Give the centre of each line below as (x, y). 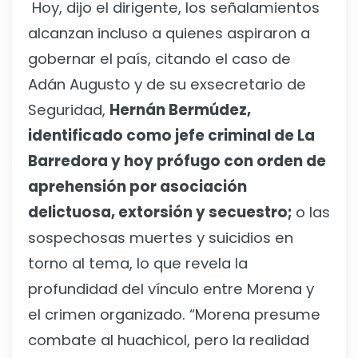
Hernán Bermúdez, (180, 109)
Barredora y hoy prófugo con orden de (177, 161)
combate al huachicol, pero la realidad (169, 340)
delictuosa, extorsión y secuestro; (162, 212)
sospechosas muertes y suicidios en (161, 237)
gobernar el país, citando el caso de (159, 58)
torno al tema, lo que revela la (138, 263)
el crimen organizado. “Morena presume (174, 314)
